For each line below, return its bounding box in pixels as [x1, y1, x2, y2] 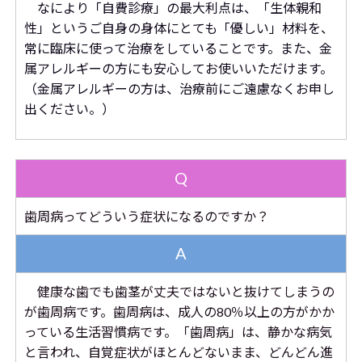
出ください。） [23, 101, 115, 116]
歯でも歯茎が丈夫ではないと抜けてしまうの [75, 284, 335, 299]
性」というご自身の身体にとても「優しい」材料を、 [23, 20, 334, 36]
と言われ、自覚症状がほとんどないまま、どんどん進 [23, 344, 333, 360]
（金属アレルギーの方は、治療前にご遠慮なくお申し [23, 81, 335, 96]
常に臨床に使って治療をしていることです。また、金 [23, 40, 332, 56]
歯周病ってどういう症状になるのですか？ [23, 208, 269, 224]
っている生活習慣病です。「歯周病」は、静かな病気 [23, 324, 332, 339]
